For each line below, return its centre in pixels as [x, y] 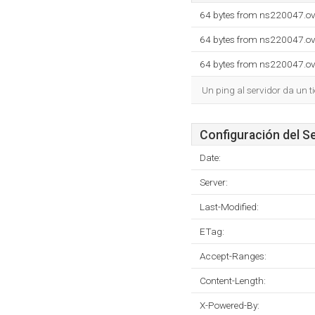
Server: [214, 182]
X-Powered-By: [230, 305]
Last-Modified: [229, 207]
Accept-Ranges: [233, 256]
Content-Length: [233, 281]
